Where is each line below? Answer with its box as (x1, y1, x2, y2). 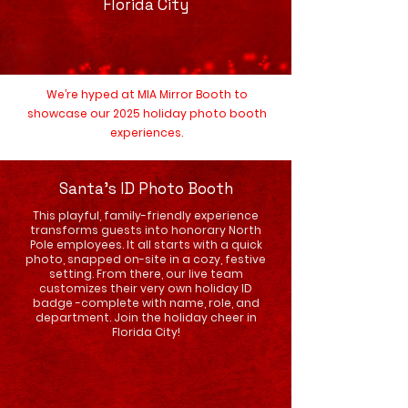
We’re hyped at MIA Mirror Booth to (46, 87, 248, 102)
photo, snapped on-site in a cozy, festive (25, 251, 266, 267)
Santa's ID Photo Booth (58, 178, 233, 199)
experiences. (110, 125, 183, 140)
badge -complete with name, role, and (32, 295, 260, 311)
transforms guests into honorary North (30, 222, 261, 238)
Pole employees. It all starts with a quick (29, 237, 262, 252)
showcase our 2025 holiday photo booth (26, 106, 267, 121)
